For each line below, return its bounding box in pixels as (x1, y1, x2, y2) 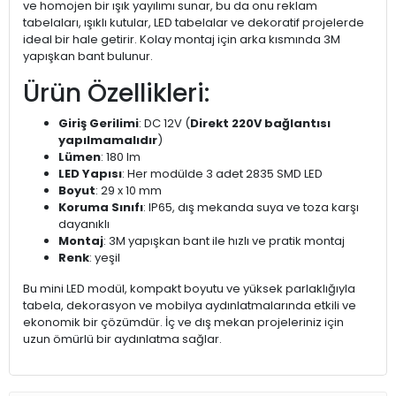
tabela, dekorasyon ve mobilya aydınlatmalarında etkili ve (23, 297, 356, 314)
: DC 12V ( (139, 115, 190, 132)
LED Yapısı (58, 165, 122, 182)
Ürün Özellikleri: (23, 76, 209, 110)
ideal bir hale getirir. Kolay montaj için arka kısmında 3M (23, 31, 340, 48)
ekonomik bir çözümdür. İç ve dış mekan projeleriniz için (23, 314, 344, 331)
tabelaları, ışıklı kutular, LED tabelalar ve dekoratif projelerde (23, 14, 364, 31)
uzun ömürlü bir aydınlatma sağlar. (23, 331, 222, 347)
